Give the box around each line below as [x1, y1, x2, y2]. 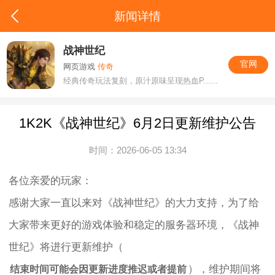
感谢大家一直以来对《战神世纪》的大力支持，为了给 [9, 196, 260, 209]
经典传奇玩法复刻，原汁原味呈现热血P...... [63, 76, 219, 86]
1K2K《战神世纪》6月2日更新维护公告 [19, 115, 256, 131]
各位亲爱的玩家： [9, 174, 93, 187]
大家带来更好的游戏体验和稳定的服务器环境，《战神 [9, 219, 260, 231]
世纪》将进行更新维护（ [9, 241, 124, 253]
